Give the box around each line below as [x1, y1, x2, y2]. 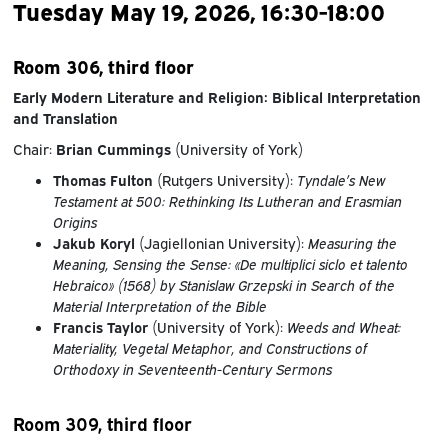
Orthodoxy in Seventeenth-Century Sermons [52, 358, 332, 378]
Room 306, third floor [12, 52, 194, 78]
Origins [52, 211, 97, 231]
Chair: [12, 138, 56, 158]
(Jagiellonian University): [134, 232, 308, 252]
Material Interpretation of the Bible [52, 295, 267, 315]
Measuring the [307, 232, 397, 252]
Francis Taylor [52, 316, 148, 336]
